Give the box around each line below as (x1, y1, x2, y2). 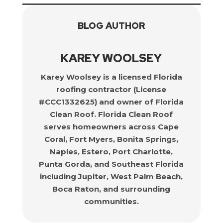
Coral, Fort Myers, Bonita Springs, (44, 134, 179, 144)
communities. (84, 197, 139, 206)
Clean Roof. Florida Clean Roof (50, 110, 173, 119)
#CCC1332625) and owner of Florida (39, 97, 184, 107)
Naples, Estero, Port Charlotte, (50, 147, 173, 156)
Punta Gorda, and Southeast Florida (39, 159, 184, 169)
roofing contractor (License (56, 85, 167, 94)
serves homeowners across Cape (44, 122, 179, 131)
